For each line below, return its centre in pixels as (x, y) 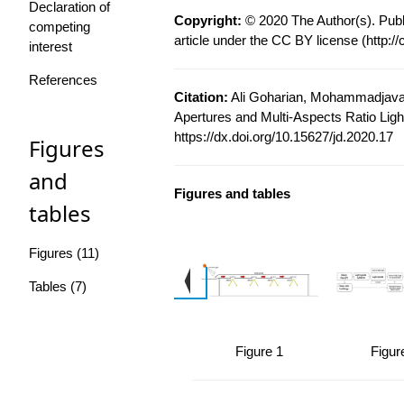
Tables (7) (58, 287)
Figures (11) (64, 253)
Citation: (201, 97)
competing (60, 27)
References (63, 80)
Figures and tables (232, 194)
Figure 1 (260, 352)
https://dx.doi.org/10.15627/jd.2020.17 (283, 137)
